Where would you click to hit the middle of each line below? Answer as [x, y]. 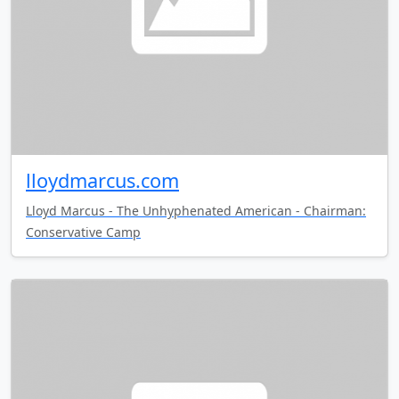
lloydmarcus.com [102, 180]
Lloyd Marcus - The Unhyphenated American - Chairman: [196, 210]
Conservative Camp [83, 232]
